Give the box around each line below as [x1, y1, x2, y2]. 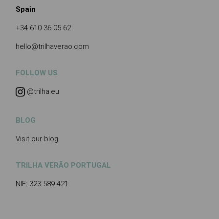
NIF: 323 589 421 [16, 179, 68, 188]
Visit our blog [16, 134, 58, 143]
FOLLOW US [16, 68, 58, 77]
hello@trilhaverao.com [16, 42, 89, 51]
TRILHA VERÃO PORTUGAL [16, 160, 111, 170]
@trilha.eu [25, 87, 60, 96]
